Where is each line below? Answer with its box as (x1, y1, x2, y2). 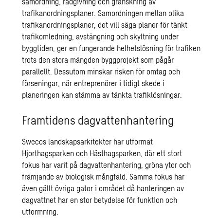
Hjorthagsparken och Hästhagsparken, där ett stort (22, 148, 182, 158)
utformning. (22, 207, 59, 216)
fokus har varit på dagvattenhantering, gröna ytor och (22, 160, 191, 169)
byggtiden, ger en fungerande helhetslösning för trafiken (22, 43, 201, 53)
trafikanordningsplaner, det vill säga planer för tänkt (22, 20, 188, 29)
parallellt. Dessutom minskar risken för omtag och (22, 67, 181, 76)
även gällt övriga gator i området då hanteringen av (22, 183, 184, 193)
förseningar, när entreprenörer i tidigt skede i (22, 78, 165, 88)
